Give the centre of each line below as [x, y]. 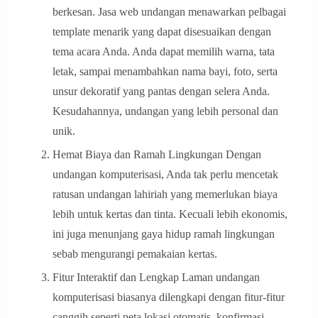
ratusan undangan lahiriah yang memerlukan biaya [165, 194]
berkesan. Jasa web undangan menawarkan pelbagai [169, 12]
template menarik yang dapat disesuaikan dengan [161, 32]
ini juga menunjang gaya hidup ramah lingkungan [163, 234]
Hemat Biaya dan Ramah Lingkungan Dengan [157, 155]
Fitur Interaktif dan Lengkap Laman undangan [156, 278]
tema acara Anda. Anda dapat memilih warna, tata [163, 52]
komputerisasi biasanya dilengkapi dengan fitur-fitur [168, 297]
